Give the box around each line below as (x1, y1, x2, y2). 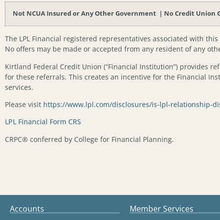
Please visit (5, 100, 43, 110)
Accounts (10, 203, 44, 214)
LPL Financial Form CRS (5, 117, 81, 127)
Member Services (130, 203, 193, 214)
